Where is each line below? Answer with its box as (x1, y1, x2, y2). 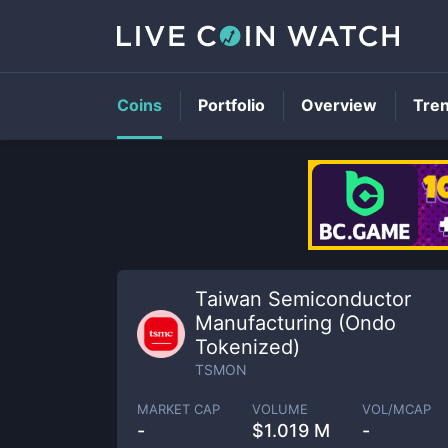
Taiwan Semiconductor (195, 287, 411, 311)
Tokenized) (195, 335, 300, 359)
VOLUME (252, 400, 308, 417)
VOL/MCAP (362, 400, 431, 417)
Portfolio (198, 95, 265, 115)
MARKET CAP (137, 400, 220, 417)
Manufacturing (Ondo (195, 311, 396, 335)
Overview (301, 95, 377, 115)
